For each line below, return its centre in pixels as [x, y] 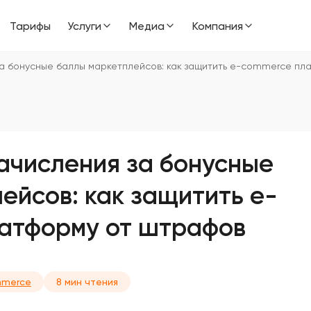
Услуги [85, 26]
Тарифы [31, 26]
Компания [218, 26]
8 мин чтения [87, 282]
